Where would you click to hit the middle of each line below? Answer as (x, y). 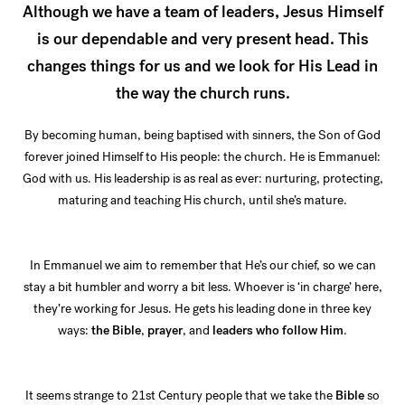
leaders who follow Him (278, 331)
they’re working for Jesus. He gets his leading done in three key (202, 309)
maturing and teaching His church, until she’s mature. (202, 201)
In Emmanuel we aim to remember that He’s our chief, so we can (202, 266)
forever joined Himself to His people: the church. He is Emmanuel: (202, 157)
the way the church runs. (202, 94)
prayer (165, 331)
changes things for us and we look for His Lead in (202, 66)
